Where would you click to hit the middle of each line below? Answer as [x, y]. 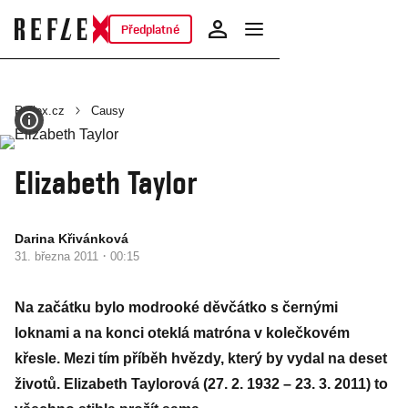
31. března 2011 [58, 256]
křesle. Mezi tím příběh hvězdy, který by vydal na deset [201, 358]
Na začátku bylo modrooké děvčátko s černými [176, 307]
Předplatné [150, 29]
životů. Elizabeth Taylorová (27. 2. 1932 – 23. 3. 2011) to [201, 384]
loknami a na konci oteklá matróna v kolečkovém [182, 333]
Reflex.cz [40, 111]
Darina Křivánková [71, 239]
